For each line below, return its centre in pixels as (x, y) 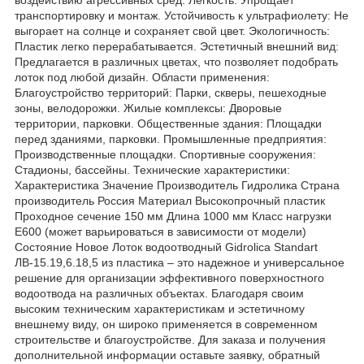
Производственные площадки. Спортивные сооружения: (165, 155)
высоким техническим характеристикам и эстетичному (160, 309)
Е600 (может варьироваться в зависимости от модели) (160, 232)
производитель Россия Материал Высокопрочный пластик (170, 201)
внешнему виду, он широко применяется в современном (166, 325)
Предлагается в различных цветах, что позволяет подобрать (176, 62)
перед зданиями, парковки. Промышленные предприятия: (171, 139)
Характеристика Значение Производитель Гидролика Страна (177, 186)
